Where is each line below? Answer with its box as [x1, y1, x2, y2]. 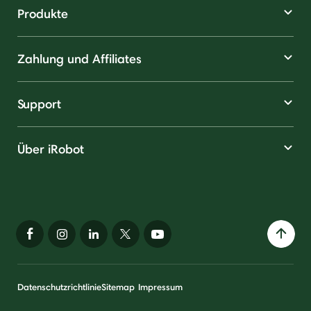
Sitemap [101, 280, 135, 292]
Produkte [17, 5, 68, 22]
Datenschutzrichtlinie [17, 280, 101, 292]
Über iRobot [17, 140, 84, 157]
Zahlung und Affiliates [17, 50, 142, 67]
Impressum [138, 280, 183, 292]
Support [17, 95, 61, 112]
